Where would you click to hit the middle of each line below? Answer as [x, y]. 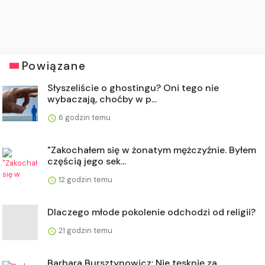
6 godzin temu [84, 117]
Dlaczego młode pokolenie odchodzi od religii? [151, 212]
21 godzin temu [85, 230]
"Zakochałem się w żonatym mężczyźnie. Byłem [152, 150]
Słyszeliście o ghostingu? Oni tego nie [133, 88]
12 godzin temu [85, 179]
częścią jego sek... [87, 161]
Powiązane [54, 66]
